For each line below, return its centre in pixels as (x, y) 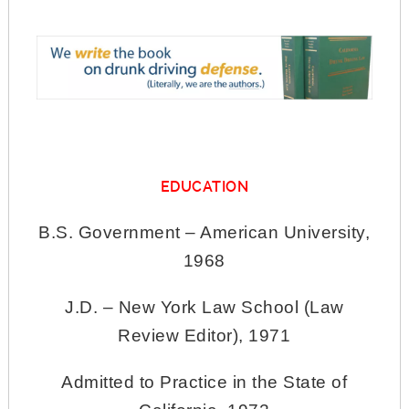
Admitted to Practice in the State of (204, 383)
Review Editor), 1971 (204, 336)
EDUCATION (204, 187)
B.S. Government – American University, (204, 233)
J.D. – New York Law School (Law (204, 308)
